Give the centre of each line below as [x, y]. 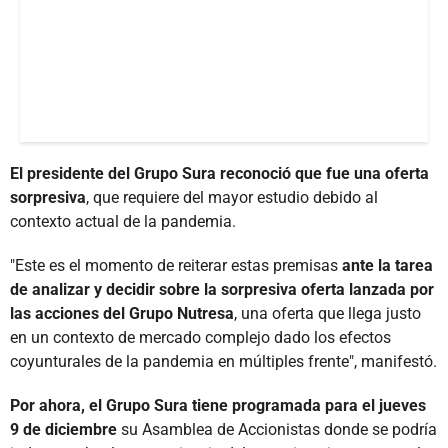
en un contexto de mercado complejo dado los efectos [200, 337]
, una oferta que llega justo [327, 313]
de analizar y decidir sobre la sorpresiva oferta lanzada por [222, 289]
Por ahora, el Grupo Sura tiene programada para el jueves [218, 405]
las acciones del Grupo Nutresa [122, 313]
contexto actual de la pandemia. [123, 221]
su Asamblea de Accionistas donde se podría [277, 429]
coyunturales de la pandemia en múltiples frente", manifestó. [223, 361]
